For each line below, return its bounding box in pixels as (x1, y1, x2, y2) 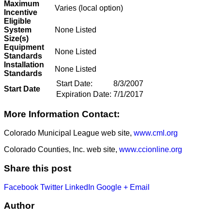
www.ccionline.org (119, 145, 182, 154)
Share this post (4, 163, 71, 173)
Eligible (4, 16, 31, 25)
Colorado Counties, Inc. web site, (4, 145, 119, 154)
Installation (4, 60, 44, 69)
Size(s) (4, 34, 29, 43)
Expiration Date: (56, 90, 111, 98)
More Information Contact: (4, 109, 120, 120)
